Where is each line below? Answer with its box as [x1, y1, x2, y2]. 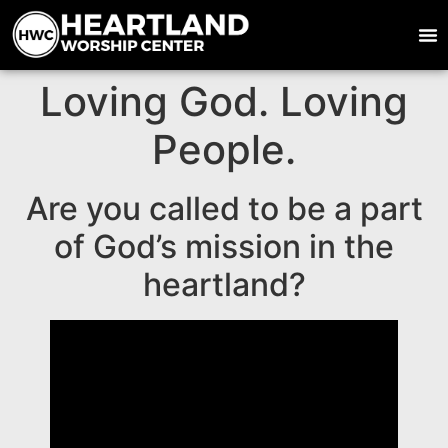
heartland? [142, 264, 306, 304]
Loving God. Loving [40, 76, 408, 126]
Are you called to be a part [25, 188, 423, 228]
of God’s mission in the [54, 226, 394, 266]
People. [152, 124, 296, 174]
